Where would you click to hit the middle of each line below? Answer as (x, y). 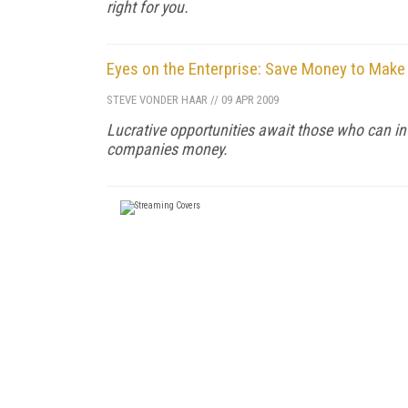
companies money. (167, 148)
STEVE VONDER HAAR (157, 99)
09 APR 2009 (249, 99)
